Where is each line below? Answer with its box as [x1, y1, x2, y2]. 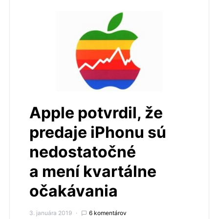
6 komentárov [89, 209, 127, 217]
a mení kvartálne [29, 161, 156, 181]
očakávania [29, 181, 118, 200]
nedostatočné [29, 142, 136, 161]
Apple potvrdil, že [29, 103, 163, 122]
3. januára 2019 [29, 209, 72, 217]
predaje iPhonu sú [29, 122, 166, 142]
